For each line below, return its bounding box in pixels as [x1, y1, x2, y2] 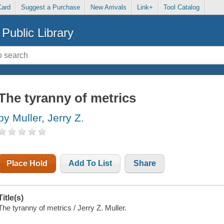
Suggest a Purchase [20, 3, 80, 11]
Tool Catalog [163, 3, 200, 11]
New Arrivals [90, 3, 126, 11]
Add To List [68, 159, 112, 168]
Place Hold [6, 159, 48, 168]
